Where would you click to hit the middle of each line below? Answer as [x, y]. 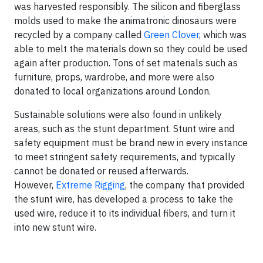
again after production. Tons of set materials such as [126, 63]
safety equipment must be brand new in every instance [131, 143]
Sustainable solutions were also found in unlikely [118, 115]
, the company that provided [185, 185]
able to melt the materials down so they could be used [131, 49]
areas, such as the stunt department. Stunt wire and [124, 129]
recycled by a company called [79, 35]
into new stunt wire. [56, 227]
